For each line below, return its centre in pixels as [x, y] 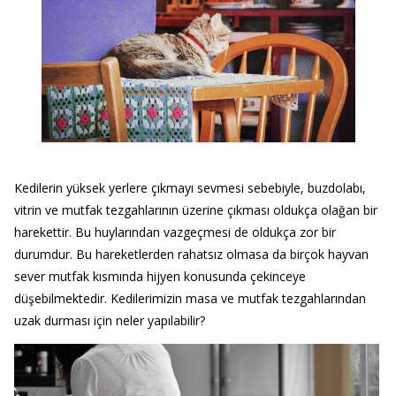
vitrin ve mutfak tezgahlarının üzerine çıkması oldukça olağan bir [195, 210]
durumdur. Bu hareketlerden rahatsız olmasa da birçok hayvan [191, 255]
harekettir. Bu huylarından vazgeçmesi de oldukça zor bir [175, 232]
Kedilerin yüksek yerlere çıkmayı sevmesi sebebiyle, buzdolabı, [190, 188]
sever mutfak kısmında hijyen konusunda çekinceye [160, 277]
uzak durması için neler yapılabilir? [109, 321]
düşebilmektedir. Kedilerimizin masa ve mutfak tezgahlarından [190, 299]
